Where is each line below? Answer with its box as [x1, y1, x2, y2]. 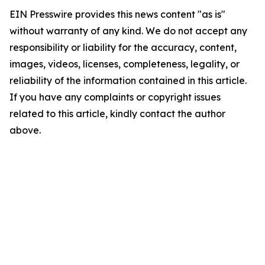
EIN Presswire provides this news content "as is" [9, 8, 225, 20]
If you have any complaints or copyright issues [9, 91, 221, 103]
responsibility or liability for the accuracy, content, [9, 41, 237, 53]
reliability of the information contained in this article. [9, 75, 247, 86]
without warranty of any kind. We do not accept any [9, 25, 247, 37]
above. [9, 124, 41, 136]
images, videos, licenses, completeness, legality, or [9, 58, 240, 70]
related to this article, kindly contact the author [9, 108, 225, 119]
